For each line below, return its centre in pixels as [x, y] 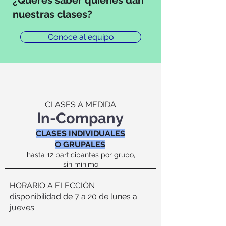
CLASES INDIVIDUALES [80, 133]
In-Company [80, 118]
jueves [22, 208]
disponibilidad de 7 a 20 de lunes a [73, 196]
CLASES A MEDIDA [80, 105]
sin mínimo [81, 164]
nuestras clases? [52, 14]
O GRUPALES [80, 145]
